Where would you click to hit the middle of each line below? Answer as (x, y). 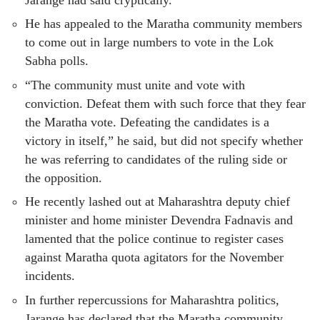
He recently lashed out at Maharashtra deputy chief (157, 202)
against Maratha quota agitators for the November (154, 257)
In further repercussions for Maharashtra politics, (152, 300)
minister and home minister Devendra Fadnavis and (159, 220)
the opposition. (64, 177)
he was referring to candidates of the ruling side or (156, 159)
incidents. (50, 276)
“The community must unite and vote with (135, 85)
